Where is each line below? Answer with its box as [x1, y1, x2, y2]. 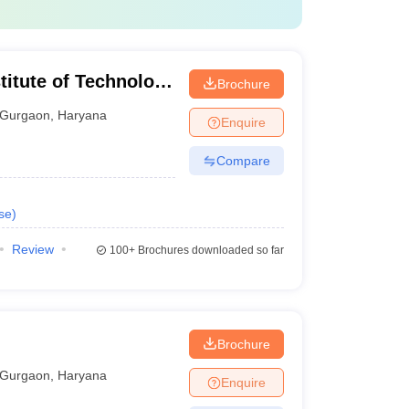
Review [11, 242, 54, 257]
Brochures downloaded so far [134, 244, 284, 257]
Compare [215, 152, 270, 168]
